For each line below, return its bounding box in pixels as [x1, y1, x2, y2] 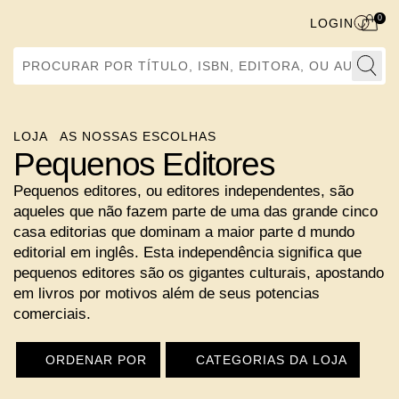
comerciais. [13, 305, 91, 322]
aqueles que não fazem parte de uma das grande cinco [13, 203, 378, 220]
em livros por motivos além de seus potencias [13, 285, 320, 302]
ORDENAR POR [47, 353, 142, 367]
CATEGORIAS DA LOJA [190, 353, 330, 367]
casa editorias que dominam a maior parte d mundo [13, 224, 354, 240]
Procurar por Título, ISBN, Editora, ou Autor [12, 45, 198, 56]
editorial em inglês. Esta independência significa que [13, 244, 362, 261]
